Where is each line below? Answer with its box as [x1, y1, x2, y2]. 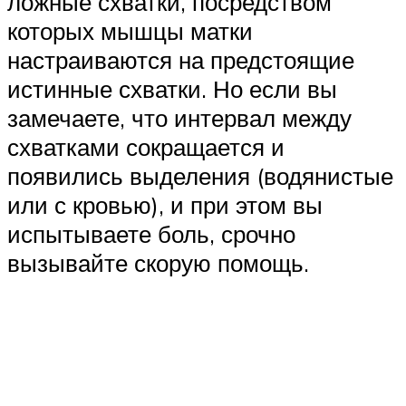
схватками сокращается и [7, 131, 285, 161]
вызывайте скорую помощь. [7, 247, 309, 277]
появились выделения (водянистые [7, 160, 393, 190]
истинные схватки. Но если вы [7, 73, 337, 103]
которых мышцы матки [7, 15, 253, 45]
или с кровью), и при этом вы [7, 189, 323, 219]
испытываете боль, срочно [7, 218, 295, 248]
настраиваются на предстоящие [7, 44, 354, 74]
